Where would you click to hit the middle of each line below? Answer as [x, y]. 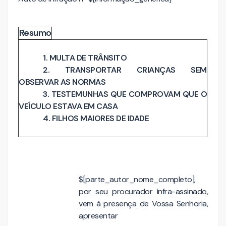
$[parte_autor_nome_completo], [137, 179]
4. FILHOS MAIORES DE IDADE [96, 118]
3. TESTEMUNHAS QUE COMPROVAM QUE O [125, 94]
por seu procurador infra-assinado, [143, 191]
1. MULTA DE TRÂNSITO [85, 58]
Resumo [35, 33]
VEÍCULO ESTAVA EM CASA [68, 106]
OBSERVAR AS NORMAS [62, 82]
